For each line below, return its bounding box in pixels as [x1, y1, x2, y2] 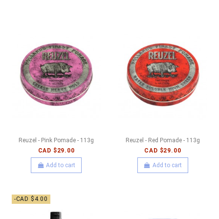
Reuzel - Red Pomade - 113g [125, 137, 200, 144]
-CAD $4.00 [14, 196, 48, 203]
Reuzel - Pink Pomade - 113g [19, 137, 94, 144]
